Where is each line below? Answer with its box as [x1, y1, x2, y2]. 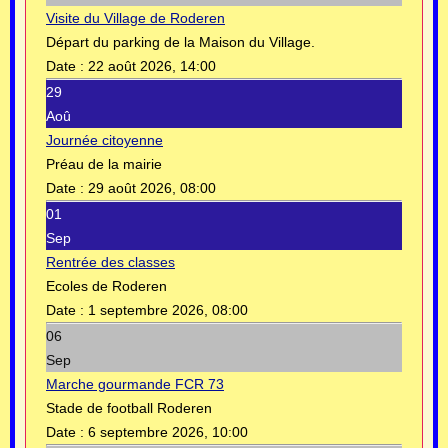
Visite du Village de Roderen [46, 9, 225, 26]
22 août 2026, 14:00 [88, 57, 216, 74]
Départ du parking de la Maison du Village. [46, 33, 315, 50]
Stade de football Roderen [46, 399, 212, 416]
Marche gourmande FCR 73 [46, 375, 224, 392]
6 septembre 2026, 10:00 [88, 423, 248, 440]
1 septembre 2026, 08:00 [88, 301, 248, 318]
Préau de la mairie [46, 155, 162, 172]
